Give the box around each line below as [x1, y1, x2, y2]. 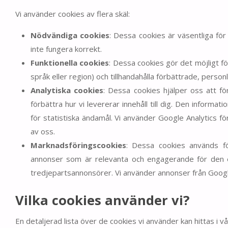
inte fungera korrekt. [31, 43, 102, 54]
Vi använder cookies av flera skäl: [15, 8, 130, 19]
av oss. [31, 126, 55, 136]
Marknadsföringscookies [31, 139, 126, 150]
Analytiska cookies [31, 84, 104, 95]
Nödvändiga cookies [31, 30, 110, 40]
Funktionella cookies [31, 57, 109, 68]
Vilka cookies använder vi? [15, 191, 189, 209]
